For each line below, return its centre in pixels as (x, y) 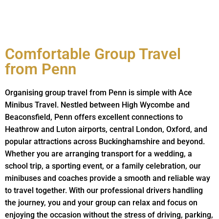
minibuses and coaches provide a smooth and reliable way (108, 178)
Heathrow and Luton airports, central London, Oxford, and (106, 129)
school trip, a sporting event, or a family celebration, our (103, 166)
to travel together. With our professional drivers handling (104, 190)
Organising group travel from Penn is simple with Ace (99, 92)
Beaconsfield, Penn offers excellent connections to (94, 117)
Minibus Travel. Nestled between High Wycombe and (97, 105)
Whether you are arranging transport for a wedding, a (99, 153)
